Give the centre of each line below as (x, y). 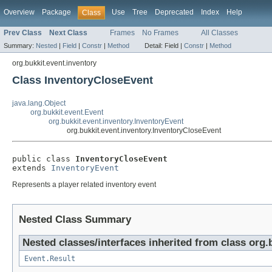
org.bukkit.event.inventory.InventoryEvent (116, 122)
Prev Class (23, 33)
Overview (19, 12)
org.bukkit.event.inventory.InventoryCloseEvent (144, 131)
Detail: (155, 46)
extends (32, 168)
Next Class (68, 33)
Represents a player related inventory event (84, 184)
